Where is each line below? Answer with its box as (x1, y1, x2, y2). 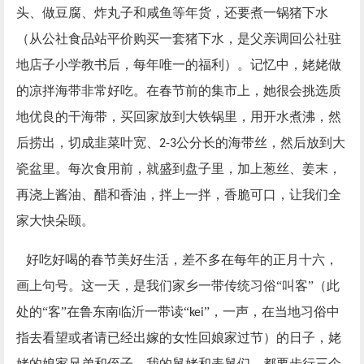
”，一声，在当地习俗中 (204, 305, 340, 319)
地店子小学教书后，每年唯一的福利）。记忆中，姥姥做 (16, 58, 341, 72)
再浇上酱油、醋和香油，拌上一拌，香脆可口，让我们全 (16, 188, 341, 202)
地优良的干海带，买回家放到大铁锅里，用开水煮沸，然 (16, 110, 341, 124)
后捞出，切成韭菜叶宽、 (16, 136, 159, 150)
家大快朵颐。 (16, 214, 94, 228)
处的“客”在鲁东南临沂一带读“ (16, 305, 189, 319)
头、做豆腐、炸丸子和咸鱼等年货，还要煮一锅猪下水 (16, 6, 328, 20)
